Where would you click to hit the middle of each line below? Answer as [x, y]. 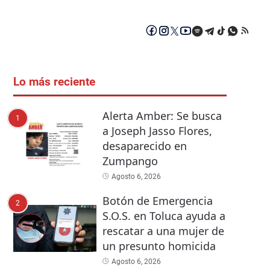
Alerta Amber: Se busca [162, 116]
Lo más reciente [54, 82]
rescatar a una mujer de [163, 231]
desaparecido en [144, 146]
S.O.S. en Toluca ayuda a [164, 216]
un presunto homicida [159, 246]
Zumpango [130, 161]
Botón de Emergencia [157, 201]
